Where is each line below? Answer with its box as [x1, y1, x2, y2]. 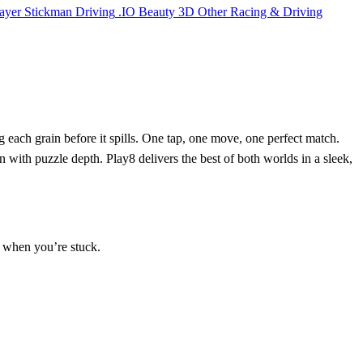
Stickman [24, 4, 72, 19]
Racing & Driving [230, 4, 322, 19]
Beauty [139, 4, 175, 19]
